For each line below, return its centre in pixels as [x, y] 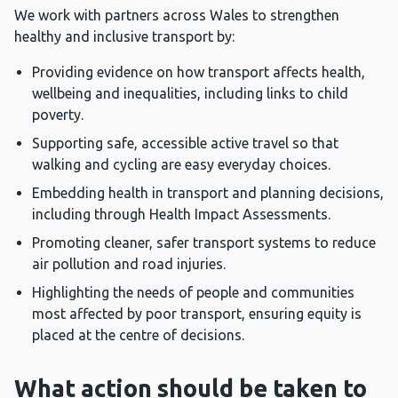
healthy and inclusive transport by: [124, 37]
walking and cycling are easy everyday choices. [181, 165]
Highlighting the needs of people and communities [193, 293]
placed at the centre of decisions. [138, 335]
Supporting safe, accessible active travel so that [185, 143]
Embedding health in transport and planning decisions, [208, 193]
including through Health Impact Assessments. [181, 215]
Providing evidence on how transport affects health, [199, 72]
